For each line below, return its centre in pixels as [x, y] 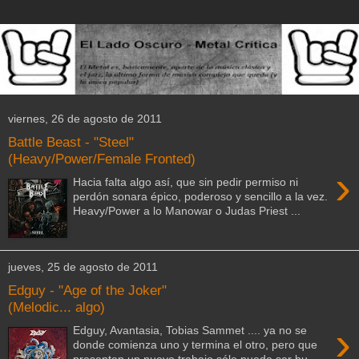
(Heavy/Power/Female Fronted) [102, 159]
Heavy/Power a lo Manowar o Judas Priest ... [187, 210]
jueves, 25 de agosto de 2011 [83, 267]
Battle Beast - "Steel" [71, 142]
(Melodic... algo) [56, 307]
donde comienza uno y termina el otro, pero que [197, 344]
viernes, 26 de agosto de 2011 [85, 119]
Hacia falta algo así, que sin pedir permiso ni [186, 182]
